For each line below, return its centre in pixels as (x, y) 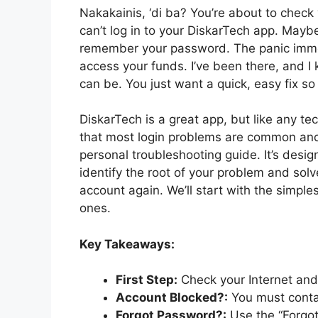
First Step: (147, 280)
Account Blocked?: (172, 298)
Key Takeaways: (127, 244)
